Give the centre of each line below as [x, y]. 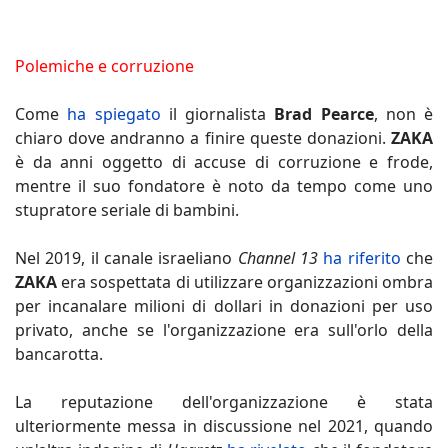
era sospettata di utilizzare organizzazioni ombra [245, 281]
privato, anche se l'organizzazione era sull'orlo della [224, 329]
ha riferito [362, 257]
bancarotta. [59, 353]
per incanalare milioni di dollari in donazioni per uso [224, 305]
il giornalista [217, 113]
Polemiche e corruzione [106, 65]
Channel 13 [280, 257]
